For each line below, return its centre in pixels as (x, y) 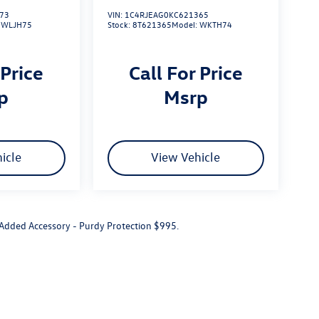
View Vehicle (186, 157)
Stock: (120, 25)
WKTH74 (215, 25)
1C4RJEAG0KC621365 (166, 15)
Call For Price (185, 72)
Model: (185, 25)
